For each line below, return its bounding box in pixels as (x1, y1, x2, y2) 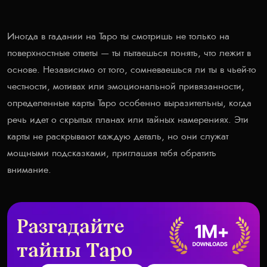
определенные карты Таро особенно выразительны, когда (7, 98, 252, 108)
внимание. (7, 164, 51, 175)
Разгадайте (17, 219, 124, 237)
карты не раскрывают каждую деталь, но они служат (7, 131, 228, 141)
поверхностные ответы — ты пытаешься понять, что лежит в (7, 48, 251, 58)
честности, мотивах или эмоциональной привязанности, (7, 81, 244, 91)
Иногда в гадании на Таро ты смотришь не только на (7, 31, 229, 41)
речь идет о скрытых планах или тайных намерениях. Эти (7, 114, 249, 125)
